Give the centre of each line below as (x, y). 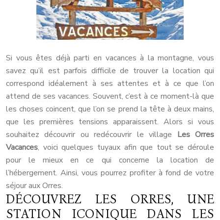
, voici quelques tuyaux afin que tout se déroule (126, 148)
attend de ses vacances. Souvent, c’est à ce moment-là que (110, 96)
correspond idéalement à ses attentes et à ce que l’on (110, 84)
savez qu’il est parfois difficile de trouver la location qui (110, 71)
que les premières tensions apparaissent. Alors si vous (110, 122)
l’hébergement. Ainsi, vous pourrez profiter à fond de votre (110, 173)
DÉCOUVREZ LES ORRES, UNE (110, 200)
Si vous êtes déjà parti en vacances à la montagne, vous (110, 58)
